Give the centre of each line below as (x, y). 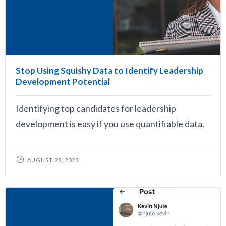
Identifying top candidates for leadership (96, 108)
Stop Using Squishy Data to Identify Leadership (109, 70)
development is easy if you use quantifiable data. (110, 124)
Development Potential (63, 81)
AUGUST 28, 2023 (53, 160)
